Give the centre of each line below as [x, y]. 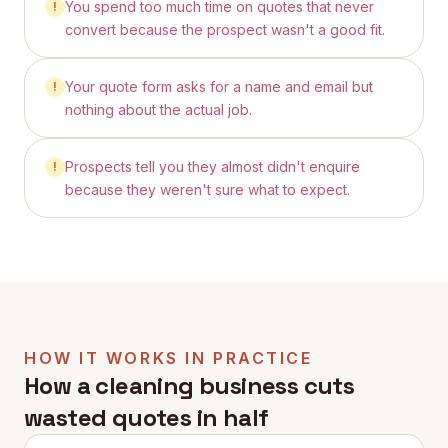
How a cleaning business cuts [189, 385]
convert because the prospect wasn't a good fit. [225, 29]
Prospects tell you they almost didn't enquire [212, 166]
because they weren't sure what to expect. [207, 189]
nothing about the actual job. [158, 109]
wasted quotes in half [146, 417]
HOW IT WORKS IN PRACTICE [168, 358]
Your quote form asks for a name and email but [219, 86]
